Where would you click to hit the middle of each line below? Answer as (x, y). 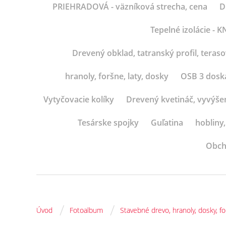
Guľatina (167, 123)
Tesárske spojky (108, 123)
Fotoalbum (86, 210)
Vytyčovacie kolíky (79, 99)
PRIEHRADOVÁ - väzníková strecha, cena (130, 7)
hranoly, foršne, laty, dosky (117, 76)
